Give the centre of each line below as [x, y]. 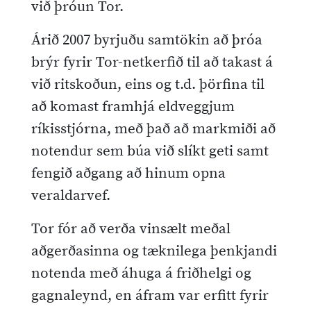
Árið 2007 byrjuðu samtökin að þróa [147, 40]
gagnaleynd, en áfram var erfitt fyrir [150, 295]
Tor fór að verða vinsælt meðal [131, 229]
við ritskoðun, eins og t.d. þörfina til [148, 84]
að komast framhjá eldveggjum [133, 107]
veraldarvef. [71, 195]
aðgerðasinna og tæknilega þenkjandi [154, 251]
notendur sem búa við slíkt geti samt [150, 151]
